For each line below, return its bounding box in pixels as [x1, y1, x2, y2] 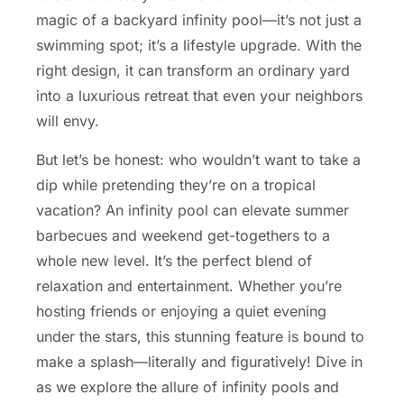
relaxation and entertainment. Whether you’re [36, 276, 342, 295]
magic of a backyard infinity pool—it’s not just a [36, 11, 362, 30]
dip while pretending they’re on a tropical [36, 175, 316, 194]
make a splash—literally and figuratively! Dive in [36, 352, 363, 371]
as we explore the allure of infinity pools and [36, 377, 339, 396]
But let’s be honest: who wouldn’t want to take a [36, 150, 361, 169]
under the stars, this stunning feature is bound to [36, 326, 364, 345]
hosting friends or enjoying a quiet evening [36, 301, 326, 320]
